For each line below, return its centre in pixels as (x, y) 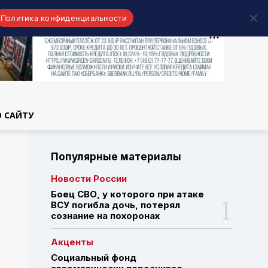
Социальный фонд (93, 257)
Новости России (89, 178)
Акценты (72, 242)
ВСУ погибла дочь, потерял (115, 205)
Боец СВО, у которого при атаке (127, 194)
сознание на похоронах (105, 215)
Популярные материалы (116, 156)
